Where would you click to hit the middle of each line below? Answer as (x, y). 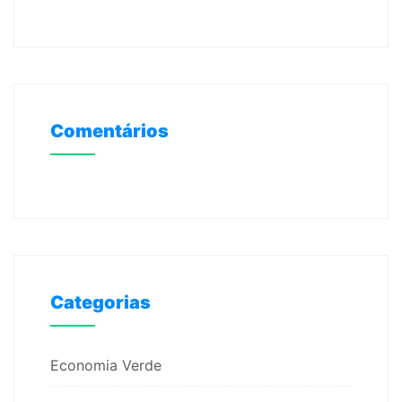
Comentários (109, 131)
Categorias (100, 302)
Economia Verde (106, 365)
